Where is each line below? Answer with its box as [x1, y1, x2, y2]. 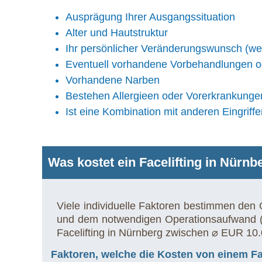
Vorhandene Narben [65, 74, 160, 86]
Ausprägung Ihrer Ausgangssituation [65, 11, 236, 23]
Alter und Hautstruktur [65, 27, 168, 39]
